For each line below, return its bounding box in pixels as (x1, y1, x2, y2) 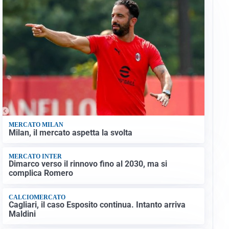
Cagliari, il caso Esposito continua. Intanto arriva (8, 200, 186, 210)
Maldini (8, 209, 36, 219)
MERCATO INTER (8, 153, 62, 161)
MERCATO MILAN (8, 121, 63, 129)
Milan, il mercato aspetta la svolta (8, 127, 132, 138)
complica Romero (8, 168, 73, 178)
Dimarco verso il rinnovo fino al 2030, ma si (8, 159, 167, 169)
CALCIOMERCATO (8, 193, 65, 201)
